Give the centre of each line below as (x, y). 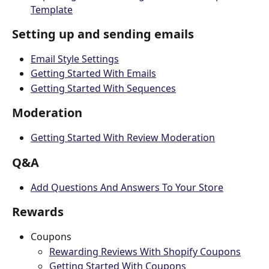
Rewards (38, 212)
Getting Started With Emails (93, 74)
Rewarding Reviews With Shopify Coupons (145, 251)
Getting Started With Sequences (103, 88)
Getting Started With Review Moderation (123, 138)
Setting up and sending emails (103, 34)
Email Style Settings (75, 59)
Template (52, 9)
